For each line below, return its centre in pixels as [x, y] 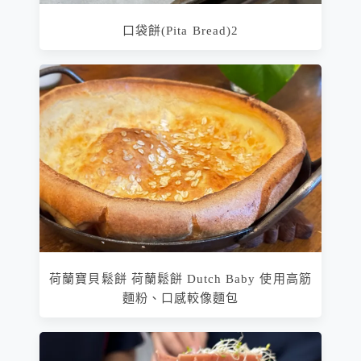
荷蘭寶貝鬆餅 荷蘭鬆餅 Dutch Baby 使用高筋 [180, 279]
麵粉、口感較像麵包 [180, 299]
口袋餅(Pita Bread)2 [180, 31]
